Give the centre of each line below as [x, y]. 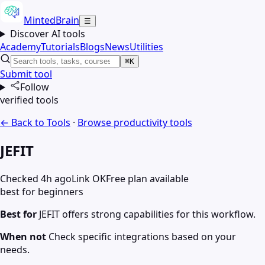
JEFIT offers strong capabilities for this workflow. [147, 214]
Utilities [146, 47]
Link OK [89, 178]
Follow [34, 87]
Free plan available [147, 178]
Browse [96, 122]
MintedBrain [51, 20]
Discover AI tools [47, 34]
